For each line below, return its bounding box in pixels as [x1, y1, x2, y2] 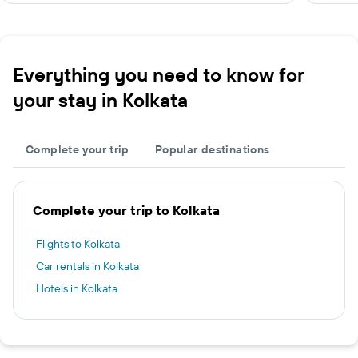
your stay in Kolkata [13, 88, 188, 112]
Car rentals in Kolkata [36, 259, 139, 273]
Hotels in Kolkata [36, 281, 117, 296]
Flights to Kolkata [36, 237, 120, 251]
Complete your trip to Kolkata [33, 202, 220, 218]
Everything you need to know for [13, 62, 304, 86]
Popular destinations [154, 142, 270, 157]
